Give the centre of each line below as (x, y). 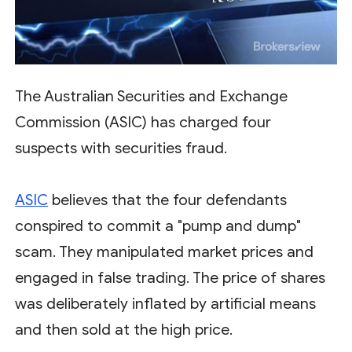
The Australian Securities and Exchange (152, 96)
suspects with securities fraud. (121, 148)
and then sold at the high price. (124, 329)
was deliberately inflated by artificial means (166, 303)
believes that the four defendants (168, 200)
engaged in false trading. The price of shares (170, 277)
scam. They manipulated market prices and (165, 251)
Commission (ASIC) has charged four (143, 122)
